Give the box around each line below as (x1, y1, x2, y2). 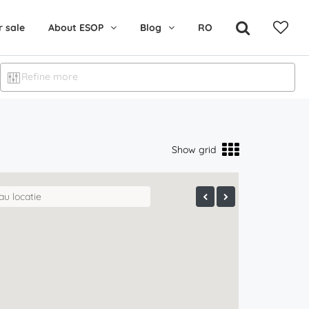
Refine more (21, 70, 78, 83)
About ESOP (48, 21, 103, 34)
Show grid (172, 143, 216, 156)
